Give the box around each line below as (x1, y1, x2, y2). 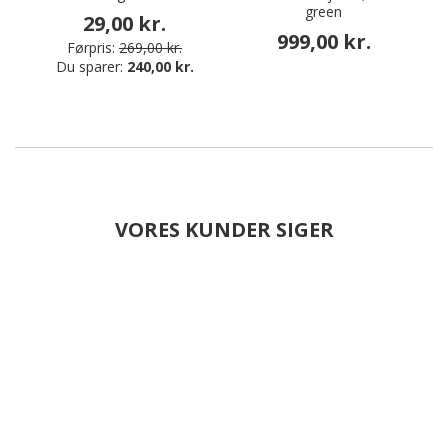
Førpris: (67, 38, 115, 57)
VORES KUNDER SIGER (114, 216, 334, 243)
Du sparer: (55, 57, 127, 76)
